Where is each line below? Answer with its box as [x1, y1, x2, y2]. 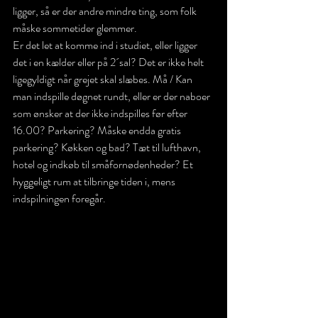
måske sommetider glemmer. [13, 19, 137, 36]
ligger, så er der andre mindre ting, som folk [13, 2, 199, 19]
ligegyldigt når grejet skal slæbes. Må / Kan [13, 70, 194, 87]
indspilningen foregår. [13, 190, 106, 207]
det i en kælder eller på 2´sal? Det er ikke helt [13, 53, 206, 70]
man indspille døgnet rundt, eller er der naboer [13, 87, 212, 104]
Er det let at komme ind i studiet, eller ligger [13, 36, 199, 53]
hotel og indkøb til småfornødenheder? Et [13, 155, 195, 172]
